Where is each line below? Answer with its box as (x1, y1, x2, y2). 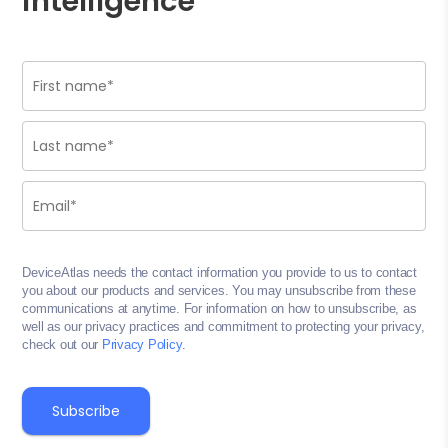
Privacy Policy (101, 337, 183, 353)
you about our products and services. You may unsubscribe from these (22, 283, 416, 299)
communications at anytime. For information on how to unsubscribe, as (22, 301, 417, 317)
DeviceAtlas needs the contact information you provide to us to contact (22, 265, 417, 281)
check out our (22, 337, 102, 353)
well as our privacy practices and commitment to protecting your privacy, (22, 319, 425, 335)
